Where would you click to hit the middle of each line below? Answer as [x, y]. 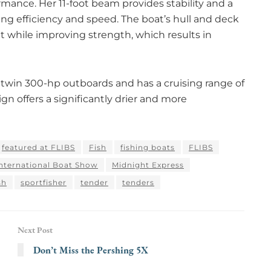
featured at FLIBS [38, 148]
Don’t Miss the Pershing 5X [91, 250]
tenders [138, 183]
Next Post [35, 230]
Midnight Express [148, 165]
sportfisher [44, 183]
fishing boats [148, 148]
